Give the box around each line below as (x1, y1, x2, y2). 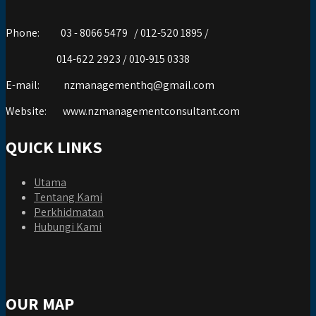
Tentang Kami (34, 190, 102, 205)
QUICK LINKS (6, 135, 102, 159)
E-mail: (6, 78, 39, 93)
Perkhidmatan (34, 205, 104, 220)
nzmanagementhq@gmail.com (63, 78, 214, 93)
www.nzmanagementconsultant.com (63, 104, 240, 119)
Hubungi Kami (34, 219, 102, 235)
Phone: (6, 25, 39, 41)
